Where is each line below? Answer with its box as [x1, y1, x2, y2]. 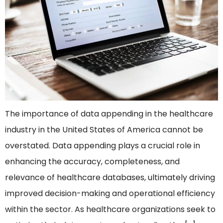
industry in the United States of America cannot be [5, 124, 203, 136]
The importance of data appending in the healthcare [5, 108, 213, 120]
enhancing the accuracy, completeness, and [5, 156, 180, 168]
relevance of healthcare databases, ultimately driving [5, 172, 215, 184]
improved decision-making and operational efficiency [5, 188, 215, 200]
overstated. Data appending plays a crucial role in [5, 140, 200, 152]
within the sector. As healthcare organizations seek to [5, 204, 216, 216]
